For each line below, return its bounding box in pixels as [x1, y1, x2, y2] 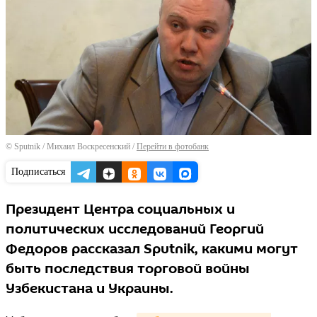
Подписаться [11, 166, 65, 177]
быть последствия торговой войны [6, 258, 250, 279]
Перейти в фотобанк [137, 141, 209, 151]
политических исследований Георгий [6, 219, 264, 239]
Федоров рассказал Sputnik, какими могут [6, 238, 298, 259]
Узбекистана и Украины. [6, 278, 173, 299]
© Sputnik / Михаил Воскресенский [6, 141, 130, 151]
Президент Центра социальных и [6, 199, 235, 219]
